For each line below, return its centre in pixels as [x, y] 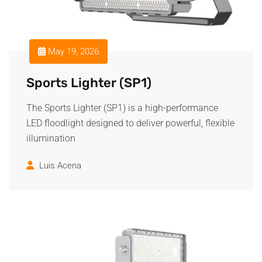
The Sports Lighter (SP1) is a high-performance [122, 108]
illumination [51, 138]
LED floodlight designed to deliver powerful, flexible [130, 123]
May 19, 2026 [72, 51]
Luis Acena [60, 166]
